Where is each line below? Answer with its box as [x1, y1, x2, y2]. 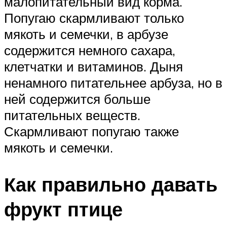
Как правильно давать [4, 171, 217, 197]
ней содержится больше [4, 91, 150, 107]
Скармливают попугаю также [4, 123, 179, 140]
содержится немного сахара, [4, 42, 175, 59]
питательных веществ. [4, 107, 140, 124]
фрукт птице [4, 196, 123, 221]
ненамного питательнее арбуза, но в [4, 74, 222, 91]
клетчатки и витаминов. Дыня [4, 58, 183, 75]
